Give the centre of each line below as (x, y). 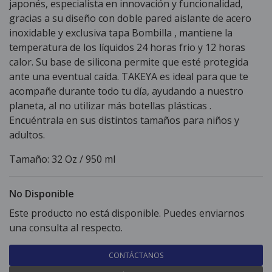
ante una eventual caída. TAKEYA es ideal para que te (129, 76)
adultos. (27, 135)
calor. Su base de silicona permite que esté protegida (129, 62)
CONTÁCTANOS (136, 255)
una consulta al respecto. (66, 228)
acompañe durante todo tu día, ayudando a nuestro (126, 91)
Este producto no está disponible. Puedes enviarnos (127, 213)
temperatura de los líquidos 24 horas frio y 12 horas (127, 47)
